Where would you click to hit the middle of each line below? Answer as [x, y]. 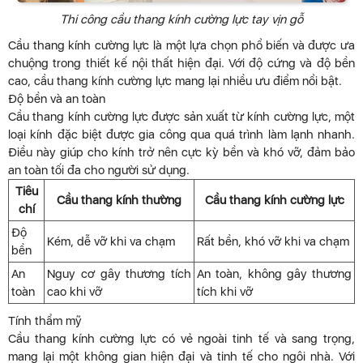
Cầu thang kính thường [119, 201]
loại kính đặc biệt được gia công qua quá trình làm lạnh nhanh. [181, 135]
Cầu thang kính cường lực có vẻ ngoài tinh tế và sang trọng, [181, 339]
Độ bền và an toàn [57, 99]
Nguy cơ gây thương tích [119, 274]
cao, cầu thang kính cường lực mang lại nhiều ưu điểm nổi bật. [175, 81]
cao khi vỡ [75, 292]
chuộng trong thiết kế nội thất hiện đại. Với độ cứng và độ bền [181, 64]
